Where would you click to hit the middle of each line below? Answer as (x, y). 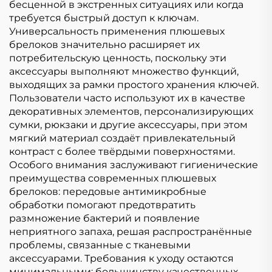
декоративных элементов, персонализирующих (131, 111)
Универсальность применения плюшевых (117, 31)
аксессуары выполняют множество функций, (124, 71)
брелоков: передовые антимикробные (108, 191)
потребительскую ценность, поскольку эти (118, 58)
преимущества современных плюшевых (113, 178)
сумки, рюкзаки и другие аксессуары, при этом (128, 124)
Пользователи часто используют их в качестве (127, 98)
